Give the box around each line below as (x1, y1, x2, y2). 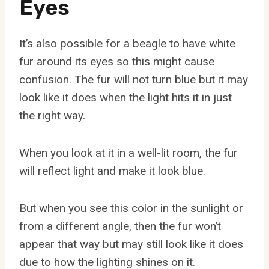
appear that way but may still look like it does (19, 237, 243, 251)
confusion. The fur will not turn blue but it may (19, 72, 248, 86)
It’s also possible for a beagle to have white (19, 36, 235, 50)
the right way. (19, 108, 85, 122)
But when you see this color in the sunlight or (19, 201, 243, 215)
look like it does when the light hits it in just (19, 90, 232, 104)
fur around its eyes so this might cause (19, 54, 214, 68)
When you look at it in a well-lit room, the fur (19, 145, 238, 160)
